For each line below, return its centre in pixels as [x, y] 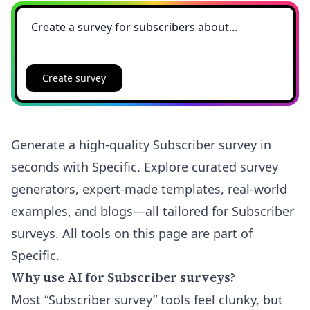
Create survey [74, 77]
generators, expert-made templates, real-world [149, 189]
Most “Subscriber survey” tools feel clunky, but [147, 300]
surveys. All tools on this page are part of [132, 233]
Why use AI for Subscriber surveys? [123, 277]
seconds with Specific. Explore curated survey [145, 167]
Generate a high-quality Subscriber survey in [141, 145]
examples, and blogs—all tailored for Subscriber [153, 211]
